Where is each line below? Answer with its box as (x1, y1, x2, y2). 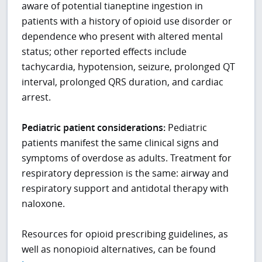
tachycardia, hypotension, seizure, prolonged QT (22, 60, 236, 74)
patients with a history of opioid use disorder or (22, 15, 233, 28)
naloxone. (22, 197, 65, 211)
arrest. (22, 91, 51, 104)
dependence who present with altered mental (22, 30, 223, 43)
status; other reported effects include (22, 45, 187, 58)
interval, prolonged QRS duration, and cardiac (22, 75, 224, 89)
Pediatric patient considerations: (22, 121, 166, 135)
